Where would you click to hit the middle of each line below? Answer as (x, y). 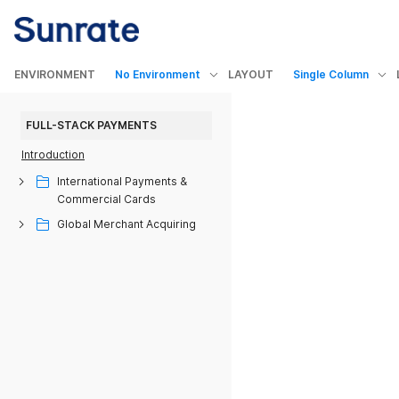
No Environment (158, 75)
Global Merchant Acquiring (126, 224)
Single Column (331, 75)
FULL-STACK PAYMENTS (91, 125)
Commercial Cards (106, 199)
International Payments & (122, 181)
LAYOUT (251, 75)
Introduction (53, 155)
